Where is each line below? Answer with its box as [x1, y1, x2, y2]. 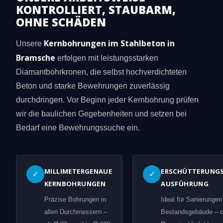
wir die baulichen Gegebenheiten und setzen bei [16, 109, 187, 118]
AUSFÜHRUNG [161, 179, 209, 188]
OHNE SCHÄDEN [16, 14, 106, 29]
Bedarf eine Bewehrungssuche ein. [16, 123, 140, 132]
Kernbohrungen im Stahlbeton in [44, 37, 175, 49]
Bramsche [16, 52, 55, 63]
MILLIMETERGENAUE [44, 166, 112, 176]
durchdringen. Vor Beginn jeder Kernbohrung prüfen [16, 95, 199, 104]
